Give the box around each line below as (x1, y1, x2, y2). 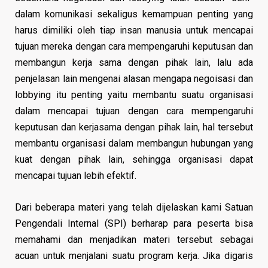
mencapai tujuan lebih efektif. (15, 170, 136, 182)
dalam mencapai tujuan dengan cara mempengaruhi (15, 105, 253, 117)
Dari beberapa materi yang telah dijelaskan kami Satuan (15, 202, 253, 214)
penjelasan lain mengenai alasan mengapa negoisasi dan (15, 73, 253, 85)
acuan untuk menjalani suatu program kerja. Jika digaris (15, 250, 253, 262)
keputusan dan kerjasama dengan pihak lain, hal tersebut (15, 121, 253, 133)
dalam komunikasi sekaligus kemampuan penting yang (15, 8, 253, 20)
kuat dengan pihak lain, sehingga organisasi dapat (15, 154, 253, 166)
